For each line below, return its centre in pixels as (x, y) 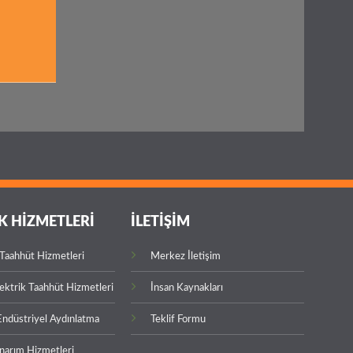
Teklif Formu (178, 320)
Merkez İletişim (186, 256)
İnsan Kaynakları (187, 288)
